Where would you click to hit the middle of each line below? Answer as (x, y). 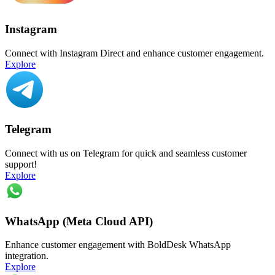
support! (21, 164)
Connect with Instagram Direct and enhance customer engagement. (134, 53)
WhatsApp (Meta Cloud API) (79, 221)
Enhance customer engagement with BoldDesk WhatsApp (118, 245)
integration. (27, 256)
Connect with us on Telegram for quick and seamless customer (126, 153)
